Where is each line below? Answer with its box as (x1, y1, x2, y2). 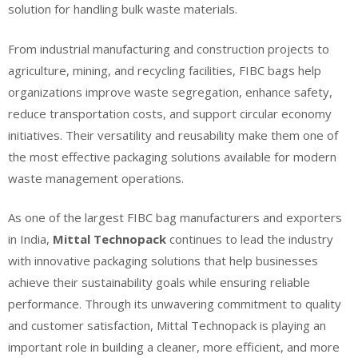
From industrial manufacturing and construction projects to (8, 40, 329, 57)
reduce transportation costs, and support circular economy (8, 105, 332, 121)
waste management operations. (8, 169, 184, 186)
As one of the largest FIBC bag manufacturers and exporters (8, 209, 342, 226)
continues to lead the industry (166, 231, 333, 248)
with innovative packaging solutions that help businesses (8, 253, 318, 269)
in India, (8, 231, 53, 248)
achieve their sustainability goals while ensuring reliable (8, 274, 310, 291)
